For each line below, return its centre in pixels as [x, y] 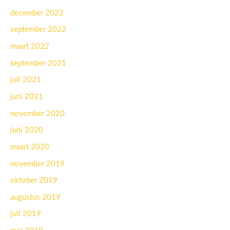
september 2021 [38, 63]
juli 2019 [26, 214]
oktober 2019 [34, 181]
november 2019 [37, 164]
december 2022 [37, 13]
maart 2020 [30, 147]
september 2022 [38, 30]
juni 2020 [27, 130]
